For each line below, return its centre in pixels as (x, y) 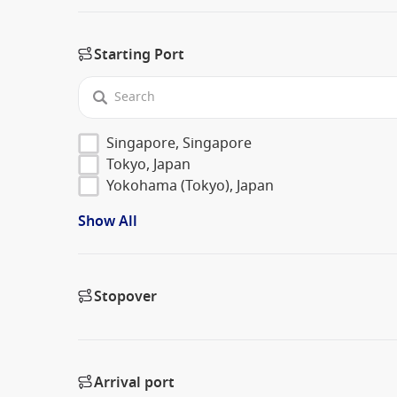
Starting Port (139, 54)
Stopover (125, 296)
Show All (108, 221)
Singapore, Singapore (179, 143)
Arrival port (134, 382)
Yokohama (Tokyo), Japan (190, 186)
